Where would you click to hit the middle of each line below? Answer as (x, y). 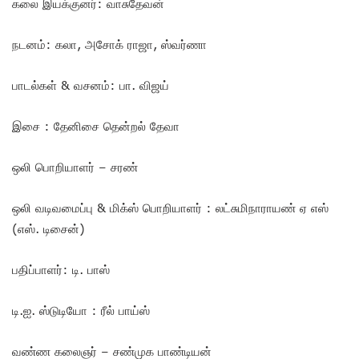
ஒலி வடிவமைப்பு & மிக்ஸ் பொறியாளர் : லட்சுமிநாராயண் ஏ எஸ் (170, 208)
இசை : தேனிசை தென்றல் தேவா (96, 126)
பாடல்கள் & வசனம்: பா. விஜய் (91, 85)
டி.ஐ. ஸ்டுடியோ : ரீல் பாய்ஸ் (81, 311)
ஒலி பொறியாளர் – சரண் (75, 167)
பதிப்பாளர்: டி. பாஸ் (61, 270)
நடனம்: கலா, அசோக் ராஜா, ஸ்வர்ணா (109, 44)
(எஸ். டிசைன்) (48, 229)
